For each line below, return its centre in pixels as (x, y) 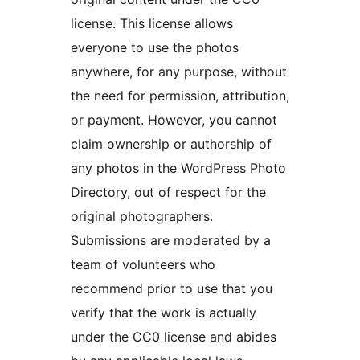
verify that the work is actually (164, 312)
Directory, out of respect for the (168, 192)
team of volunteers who (143, 264)
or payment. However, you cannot (174, 119)
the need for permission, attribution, (180, 95)
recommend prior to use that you (172, 288)
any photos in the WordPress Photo (178, 168)
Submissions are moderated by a (171, 240)
